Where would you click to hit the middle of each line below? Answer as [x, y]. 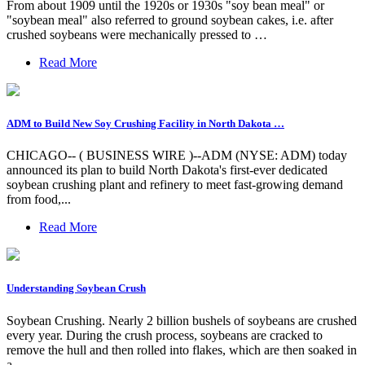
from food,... [39, 200]
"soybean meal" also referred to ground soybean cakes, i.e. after [170, 20]
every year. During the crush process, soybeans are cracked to [165, 335]
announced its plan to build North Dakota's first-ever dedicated [167, 170]
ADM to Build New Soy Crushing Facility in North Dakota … [145, 124]
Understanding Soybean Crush [76, 288]
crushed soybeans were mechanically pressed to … [137, 34]
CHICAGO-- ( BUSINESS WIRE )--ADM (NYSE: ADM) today [177, 156]
